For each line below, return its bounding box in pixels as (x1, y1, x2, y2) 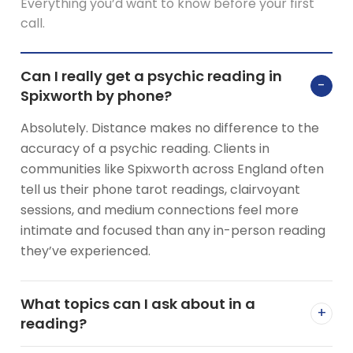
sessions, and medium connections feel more (20, 200, 299, 219)
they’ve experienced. (20, 241, 150, 260)
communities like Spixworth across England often (20, 159, 324, 178)
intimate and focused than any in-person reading (20, 221, 325, 240)
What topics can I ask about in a (20, 293, 255, 314)
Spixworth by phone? (20, 85, 172, 106)
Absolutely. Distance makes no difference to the (20, 118, 319, 137)
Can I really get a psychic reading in (20, 65, 282, 86)
